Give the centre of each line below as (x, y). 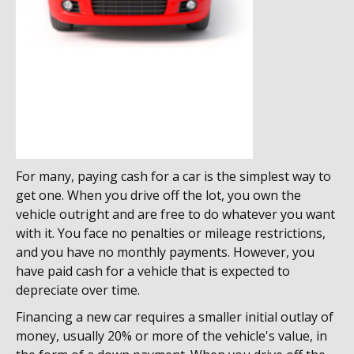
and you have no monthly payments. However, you (165, 252)
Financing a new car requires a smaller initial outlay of (175, 317)
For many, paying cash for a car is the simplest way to (173, 176)
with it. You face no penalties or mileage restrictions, (171, 233)
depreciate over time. (78, 290)
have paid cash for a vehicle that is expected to (153, 271)
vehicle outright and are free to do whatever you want (175, 214)
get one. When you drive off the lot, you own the (158, 195)
